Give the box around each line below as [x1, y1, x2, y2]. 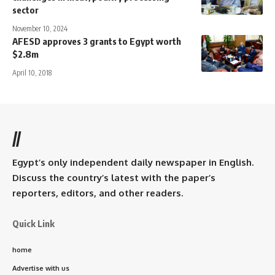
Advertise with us [12, 263, 69, 273]
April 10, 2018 [12, 68, 52, 77]
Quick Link [12, 217, 55, 229]
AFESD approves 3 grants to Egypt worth [12, 35, 181, 47]
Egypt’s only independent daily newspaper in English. [12, 156, 254, 168]
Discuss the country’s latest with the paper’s [12, 171, 215, 184]
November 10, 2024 [12, 23, 68, 33]
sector [12, 4, 39, 15]
